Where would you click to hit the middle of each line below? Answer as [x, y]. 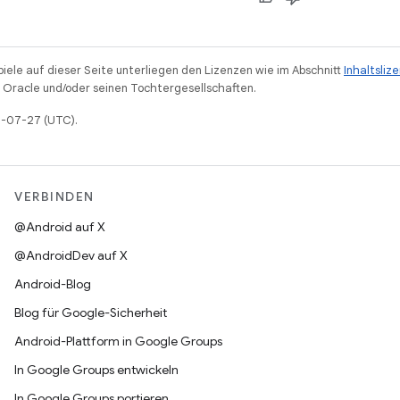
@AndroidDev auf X [71, 255]
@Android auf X [60, 227]
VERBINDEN [54, 196]
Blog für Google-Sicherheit [91, 312]
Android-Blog [53, 284]
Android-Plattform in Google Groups [118, 341]
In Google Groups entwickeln [96, 370]
